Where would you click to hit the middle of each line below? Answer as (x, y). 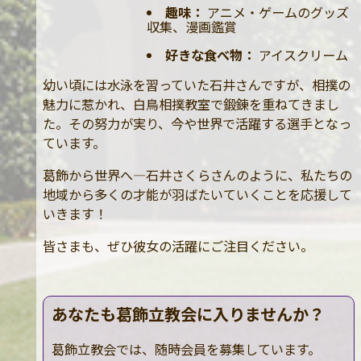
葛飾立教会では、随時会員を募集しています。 (186, 349)
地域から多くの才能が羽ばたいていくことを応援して (197, 194)
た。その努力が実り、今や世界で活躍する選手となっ (197, 123)
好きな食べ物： (210, 54)
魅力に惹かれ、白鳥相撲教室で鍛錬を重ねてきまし (191, 104)
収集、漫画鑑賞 (191, 27)
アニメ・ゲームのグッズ (276, 12)
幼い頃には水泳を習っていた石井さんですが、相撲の (196, 84)
